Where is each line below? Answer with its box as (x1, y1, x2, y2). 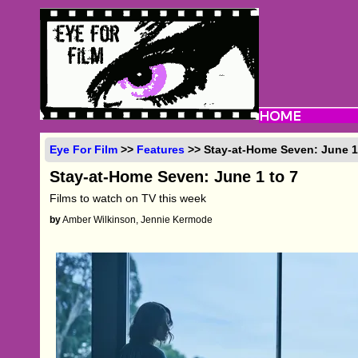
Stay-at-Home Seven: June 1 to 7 (50, 167, 299, 185)
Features (137, 142, 185, 156)
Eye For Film (50, 142, 118, 156)
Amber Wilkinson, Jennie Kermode (61, 213, 213, 225)
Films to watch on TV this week (50, 191, 207, 205)
